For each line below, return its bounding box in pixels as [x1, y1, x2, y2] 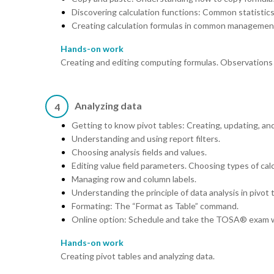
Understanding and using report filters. [72, 133, 220, 144]
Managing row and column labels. [72, 174, 196, 185]
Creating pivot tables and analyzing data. [61, 251, 215, 262]
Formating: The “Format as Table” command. [72, 201, 239, 212]
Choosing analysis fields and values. [72, 147, 207, 158]
